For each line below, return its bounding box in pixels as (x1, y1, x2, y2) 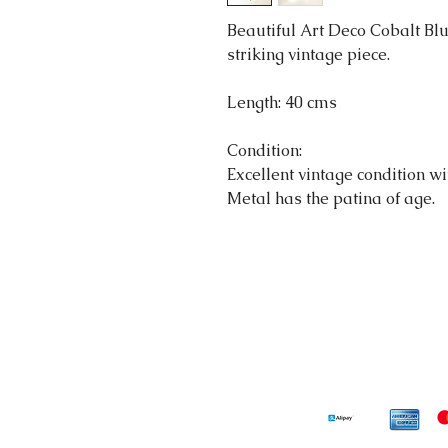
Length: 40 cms (227, 91, 341, 113)
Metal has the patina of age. (227, 187, 435, 209)
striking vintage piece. (227, 43, 390, 65)
